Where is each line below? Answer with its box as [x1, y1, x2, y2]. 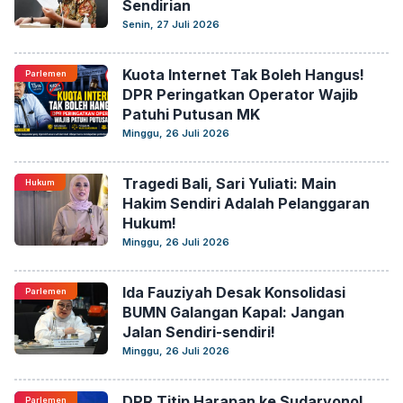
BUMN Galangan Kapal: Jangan [122, 303, 345, 321]
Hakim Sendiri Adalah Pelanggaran [122, 194, 370, 212]
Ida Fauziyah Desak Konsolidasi [122, 283, 345, 301]
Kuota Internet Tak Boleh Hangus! [122, 66, 364, 84]
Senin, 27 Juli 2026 [122, 18, 219, 31]
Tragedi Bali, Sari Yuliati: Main [122, 175, 336, 193]
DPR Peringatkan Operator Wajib [122, 85, 358, 103]
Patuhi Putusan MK [122, 105, 260, 123]
